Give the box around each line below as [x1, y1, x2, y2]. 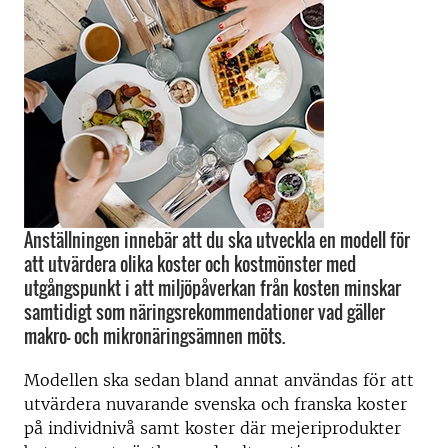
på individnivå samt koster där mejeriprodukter [24, 418, 401, 438]
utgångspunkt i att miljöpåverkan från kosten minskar [24, 275, 401, 301]
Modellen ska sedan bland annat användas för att [24, 370, 414, 390]
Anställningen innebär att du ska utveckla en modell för [24, 227, 410, 253]
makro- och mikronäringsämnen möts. [24, 323, 285, 349]
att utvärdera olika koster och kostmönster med [24, 251, 356, 277]
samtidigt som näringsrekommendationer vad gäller [24, 299, 385, 325]
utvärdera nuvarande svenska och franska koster [24, 394, 407, 414]
